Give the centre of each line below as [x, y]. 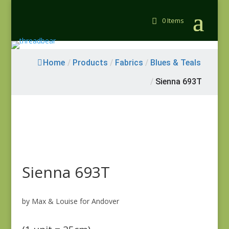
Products [90, 63]
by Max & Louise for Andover [70, 201]
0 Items [173, 20]
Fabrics [129, 63]
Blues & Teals [176, 63]
